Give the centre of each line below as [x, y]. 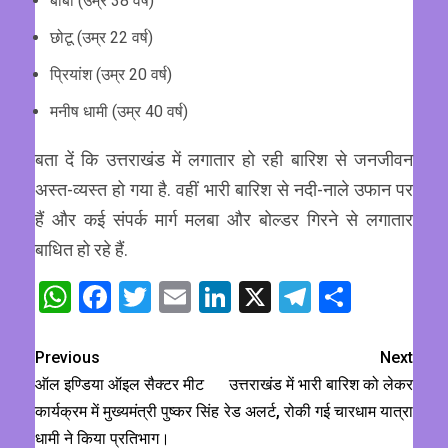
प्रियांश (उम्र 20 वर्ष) [111, 75]
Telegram [375, 297]
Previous [67, 358]
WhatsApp [143, 297]
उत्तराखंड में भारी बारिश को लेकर [321, 385]
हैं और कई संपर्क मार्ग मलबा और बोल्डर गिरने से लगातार [224, 220]
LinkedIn [289, 297]
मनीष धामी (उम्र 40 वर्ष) [119, 112]
